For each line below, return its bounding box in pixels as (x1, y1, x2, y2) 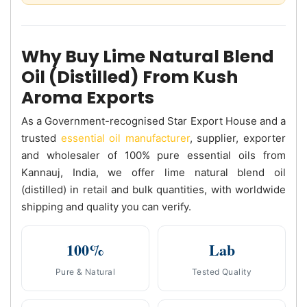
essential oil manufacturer (60, 131, 190, 145)
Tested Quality (191, 266, 252, 277)
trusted (21, 131, 61, 145)
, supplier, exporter (189, 131, 286, 145)
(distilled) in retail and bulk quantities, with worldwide (21, 182, 286, 196)
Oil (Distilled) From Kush (21, 64, 238, 89)
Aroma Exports (21, 85, 154, 110)
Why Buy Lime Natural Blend (21, 44, 274, 69)
